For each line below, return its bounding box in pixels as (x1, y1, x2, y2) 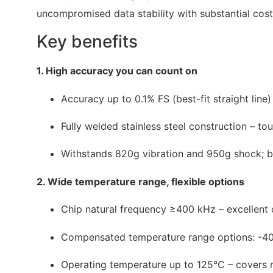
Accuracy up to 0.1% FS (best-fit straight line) (61, 92, 271, 105)
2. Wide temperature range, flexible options (37, 175, 244, 188)
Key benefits (37, 31, 138, 52)
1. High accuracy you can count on (37, 65, 197, 77)
